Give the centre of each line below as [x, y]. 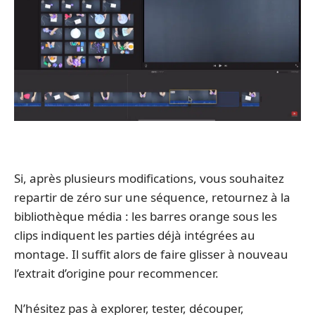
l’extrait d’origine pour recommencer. [116, 274]
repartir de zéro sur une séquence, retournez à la [152, 198]
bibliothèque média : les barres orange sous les [146, 217]
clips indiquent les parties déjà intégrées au [135, 236]
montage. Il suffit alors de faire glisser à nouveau [151, 255]
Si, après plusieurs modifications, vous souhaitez [149, 179]
